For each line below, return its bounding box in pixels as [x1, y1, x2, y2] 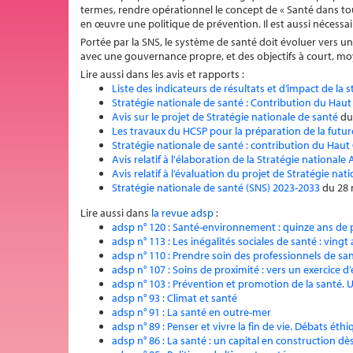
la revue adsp [151, 206, 214, 220]
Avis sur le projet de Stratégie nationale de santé [112, 110, 338, 124]
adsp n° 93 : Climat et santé [112, 291, 237, 305]
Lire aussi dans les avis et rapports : [80, 67, 244, 81]
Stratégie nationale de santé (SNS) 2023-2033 [112, 180, 320, 195]
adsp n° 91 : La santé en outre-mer [112, 305, 271, 319]
